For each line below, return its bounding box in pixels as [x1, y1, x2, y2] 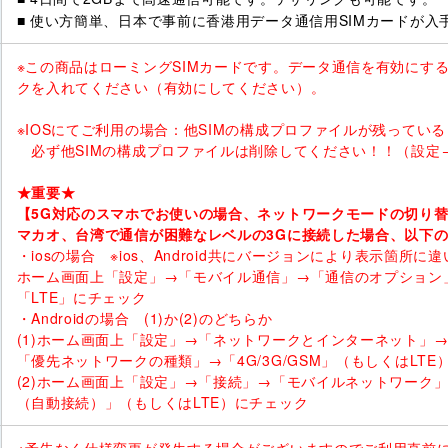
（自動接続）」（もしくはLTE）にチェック [16, 392, 309, 413]
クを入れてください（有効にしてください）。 [16, 77, 326, 98]
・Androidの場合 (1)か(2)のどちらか [16, 308, 273, 329]
